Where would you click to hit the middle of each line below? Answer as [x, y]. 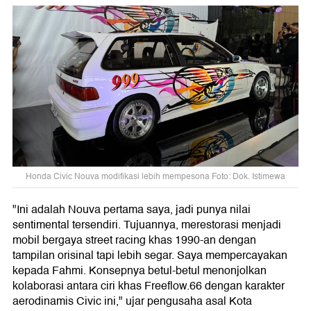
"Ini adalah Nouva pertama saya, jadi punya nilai [132, 210]
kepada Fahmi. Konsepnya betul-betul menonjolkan [140, 271]
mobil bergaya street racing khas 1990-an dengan [134, 241]
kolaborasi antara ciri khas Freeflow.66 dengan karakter [149, 286]
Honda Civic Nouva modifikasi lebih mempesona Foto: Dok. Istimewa [155, 177]
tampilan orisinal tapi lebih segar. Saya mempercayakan [150, 256]
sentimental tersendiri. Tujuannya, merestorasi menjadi [147, 225]
